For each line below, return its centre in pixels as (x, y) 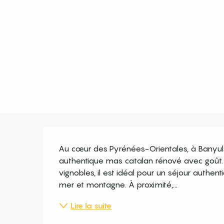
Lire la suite (91, 205)
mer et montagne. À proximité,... (118, 184)
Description (91, 139)
